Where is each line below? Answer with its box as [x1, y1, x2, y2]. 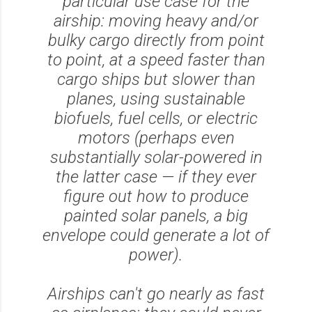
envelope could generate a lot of [42, 225, 270, 245]
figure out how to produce [63, 186, 249, 206]
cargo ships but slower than [56, 69, 256, 89]
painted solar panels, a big [64, 205, 248, 226]
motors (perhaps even [77, 127, 235, 148]
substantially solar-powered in [49, 147, 263, 167]
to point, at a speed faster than [47, 49, 265, 70]
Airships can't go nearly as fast [47, 283, 265, 304]
